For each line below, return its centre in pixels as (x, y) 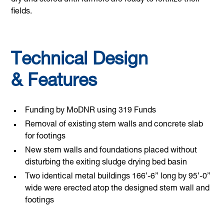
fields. (22, 12)
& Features (54, 82)
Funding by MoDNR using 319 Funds (91, 111)
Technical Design (80, 61)
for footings (45, 137)
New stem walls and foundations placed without (111, 151)
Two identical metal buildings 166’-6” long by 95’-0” (118, 177)
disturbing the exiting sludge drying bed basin (106, 163)
